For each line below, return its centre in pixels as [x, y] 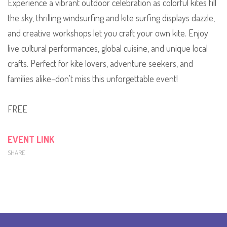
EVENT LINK [31, 139]
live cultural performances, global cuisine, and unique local [108, 48]
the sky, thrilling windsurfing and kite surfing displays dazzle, [111, 18]
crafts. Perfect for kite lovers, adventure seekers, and [100, 64]
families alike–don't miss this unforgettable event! [93, 79]
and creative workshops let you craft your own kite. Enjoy [108, 33]
